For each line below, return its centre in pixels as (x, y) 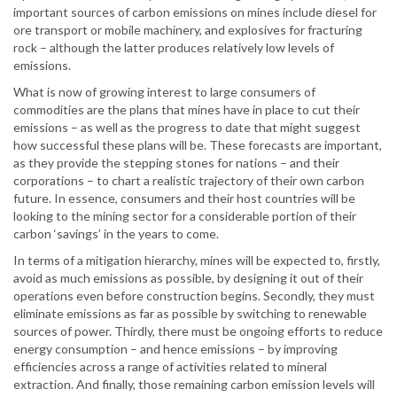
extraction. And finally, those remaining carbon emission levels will (194, 385)
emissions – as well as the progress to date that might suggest (187, 128)
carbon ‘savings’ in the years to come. (116, 234)
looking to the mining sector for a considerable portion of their (185, 216)
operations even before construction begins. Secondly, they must (194, 296)
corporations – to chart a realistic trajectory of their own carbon (189, 181)
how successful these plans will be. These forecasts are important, (198, 145)
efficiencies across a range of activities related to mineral (170, 367)
